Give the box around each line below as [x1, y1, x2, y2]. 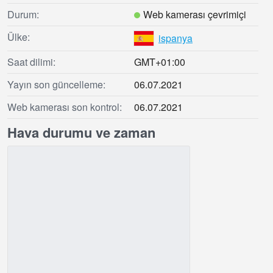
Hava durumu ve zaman [7, 122, 155, 143]
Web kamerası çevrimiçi [143, 7, 246, 22]
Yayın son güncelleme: [7, 77, 105, 92]
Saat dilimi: [7, 55, 55, 69]
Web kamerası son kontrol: [7, 100, 122, 115]
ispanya [158, 31, 193, 46]
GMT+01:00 [134, 55, 185, 69]
